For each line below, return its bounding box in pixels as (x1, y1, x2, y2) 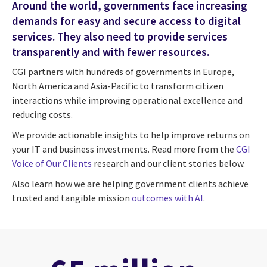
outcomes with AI (132, 192, 203, 204)
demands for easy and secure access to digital (12, 13, 241, 28)
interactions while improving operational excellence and (12, 94, 243, 107)
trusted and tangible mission (12, 192, 132, 204)
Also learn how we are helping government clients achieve (12, 178, 249, 190)
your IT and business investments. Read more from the (12, 143, 236, 156)
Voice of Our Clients (12, 157, 92, 170)
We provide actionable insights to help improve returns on (12, 129, 250, 141)
